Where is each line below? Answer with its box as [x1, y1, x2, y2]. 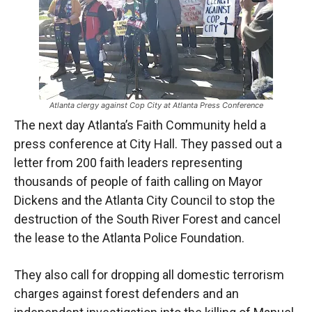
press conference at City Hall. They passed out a [14, 136, 282, 151]
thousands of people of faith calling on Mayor [14, 173, 263, 189]
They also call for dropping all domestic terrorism [14, 267, 284, 282]
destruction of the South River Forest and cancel [14, 211, 281, 226]
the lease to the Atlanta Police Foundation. [14, 230, 244, 245]
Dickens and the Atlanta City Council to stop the [14, 192, 275, 208]
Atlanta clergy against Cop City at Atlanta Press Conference [49, 100, 263, 110]
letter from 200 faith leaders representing [14, 155, 242, 170]
